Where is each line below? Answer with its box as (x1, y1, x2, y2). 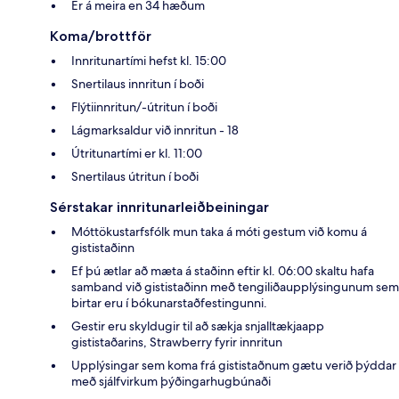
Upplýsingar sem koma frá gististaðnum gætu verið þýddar (71, 356, 396, 373)
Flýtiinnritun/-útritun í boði (71, 98, 217, 115)
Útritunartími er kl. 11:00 (71, 144, 202, 161)
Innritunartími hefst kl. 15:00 (71, 52, 226, 69)
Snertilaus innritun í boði (71, 75, 204, 92)
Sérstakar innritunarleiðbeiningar (50, 198, 269, 216)
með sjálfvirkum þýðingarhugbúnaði (71, 372, 271, 389)
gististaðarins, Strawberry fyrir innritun (71, 333, 282, 350)
